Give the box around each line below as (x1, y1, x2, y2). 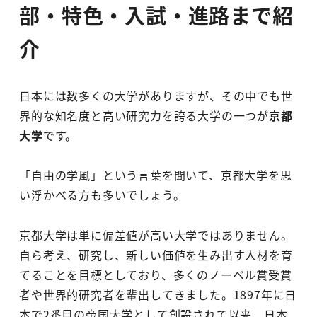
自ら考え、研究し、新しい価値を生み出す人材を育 (19, 246, 293, 264)
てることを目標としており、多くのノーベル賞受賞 (19, 266, 292, 284)
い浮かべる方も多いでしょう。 (19, 186, 185, 204)
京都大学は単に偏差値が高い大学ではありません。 (19, 226, 293, 244)
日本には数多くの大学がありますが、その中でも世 (19, 86, 293, 104)
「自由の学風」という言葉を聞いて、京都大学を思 (19, 166, 292, 184)
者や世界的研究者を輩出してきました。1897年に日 (19, 286, 297, 304)
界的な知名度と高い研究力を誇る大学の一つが (19, 106, 269, 124)
